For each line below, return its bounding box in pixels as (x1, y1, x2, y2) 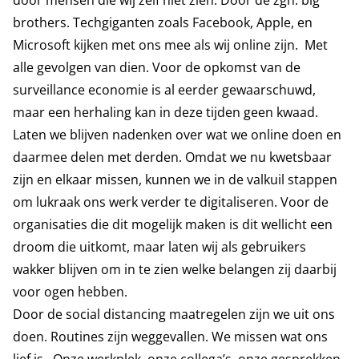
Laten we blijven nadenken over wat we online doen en (13, 126, 341, 143)
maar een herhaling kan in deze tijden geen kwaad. (13, 103, 318, 121)
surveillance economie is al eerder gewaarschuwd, (13, 81, 316, 99)
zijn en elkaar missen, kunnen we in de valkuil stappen (13, 171, 337, 188)
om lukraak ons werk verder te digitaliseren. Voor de (13, 193, 329, 211)
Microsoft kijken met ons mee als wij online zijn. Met (13, 36, 328, 54)
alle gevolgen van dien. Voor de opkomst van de (13, 58, 301, 76)
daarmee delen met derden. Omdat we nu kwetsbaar (13, 148, 332, 166)
